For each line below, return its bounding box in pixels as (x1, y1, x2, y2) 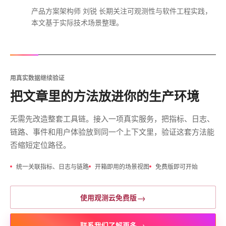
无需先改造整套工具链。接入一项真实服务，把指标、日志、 (10, 113, 214, 124)
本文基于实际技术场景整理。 (31, 17, 123, 28)
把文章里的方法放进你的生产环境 (10, 89, 199, 104)
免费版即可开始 (155, 162, 198, 171)
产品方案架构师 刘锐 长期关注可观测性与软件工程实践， (31, 6, 212, 16)
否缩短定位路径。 (10, 139, 71, 150)
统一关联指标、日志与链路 (16, 162, 89, 171)
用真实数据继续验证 (10, 73, 65, 83)
